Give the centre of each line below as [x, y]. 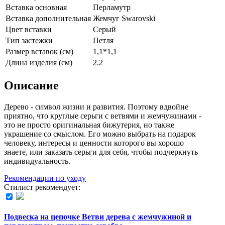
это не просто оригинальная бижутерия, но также [89, 125]
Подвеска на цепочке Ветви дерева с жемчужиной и [98, 216]
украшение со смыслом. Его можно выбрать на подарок [100, 134]
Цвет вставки [29, 29]
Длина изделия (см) [39, 62]
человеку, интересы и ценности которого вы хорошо [94, 143]
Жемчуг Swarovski [124, 18]
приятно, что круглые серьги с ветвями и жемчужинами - [103, 116]
